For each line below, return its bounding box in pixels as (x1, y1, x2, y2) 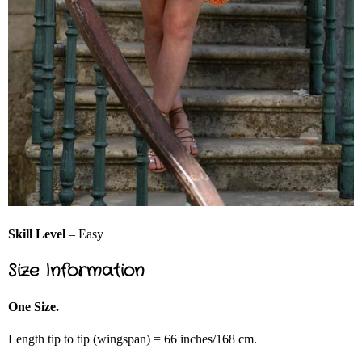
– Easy (65, 227, 103, 242)
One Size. (8, 300, 59, 314)
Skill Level (8, 227, 65, 242)
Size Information (8, 259, 145, 284)
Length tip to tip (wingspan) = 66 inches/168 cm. (8, 332, 257, 347)
